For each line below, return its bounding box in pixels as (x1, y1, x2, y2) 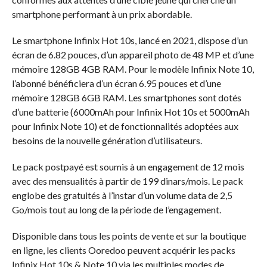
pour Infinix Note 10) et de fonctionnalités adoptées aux (11, 120, 238, 132)
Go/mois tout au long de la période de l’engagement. (11, 203, 221, 215)
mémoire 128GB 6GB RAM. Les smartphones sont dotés (11, 91, 241, 103)
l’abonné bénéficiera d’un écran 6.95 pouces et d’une (11, 77, 221, 89)
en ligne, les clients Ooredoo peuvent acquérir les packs (11, 244, 235, 256)
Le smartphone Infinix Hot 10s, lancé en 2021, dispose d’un (11, 34, 248, 46)
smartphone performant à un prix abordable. (11, 8, 192, 20)
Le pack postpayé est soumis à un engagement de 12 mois (11, 160, 244, 172)
